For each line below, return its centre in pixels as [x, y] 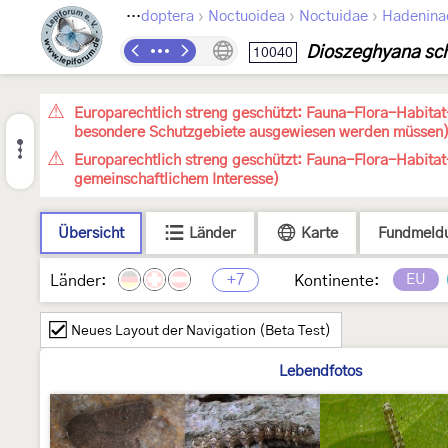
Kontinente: [337, 281]
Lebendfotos [320, 371]
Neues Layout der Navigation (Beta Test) [201, 331]
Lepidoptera [167, 16]
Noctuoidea [246, 16]
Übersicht [91, 233]
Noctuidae [333, 16]
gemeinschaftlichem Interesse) [177, 179]
